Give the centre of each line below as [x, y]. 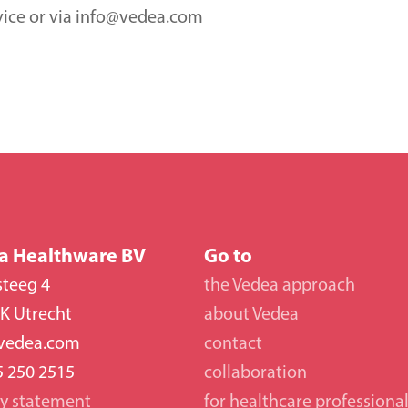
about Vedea [251, 315]
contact [233, 344]
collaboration [257, 373]
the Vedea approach [280, 286]
